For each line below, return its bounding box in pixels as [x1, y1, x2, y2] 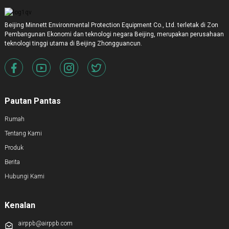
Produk [4, 144, 24, 151]
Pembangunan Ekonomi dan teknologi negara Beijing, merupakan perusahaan [4, 30, 224, 38]
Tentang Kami [4, 129, 42, 137]
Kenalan [4, 200, 35, 210]
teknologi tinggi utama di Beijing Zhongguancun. [4, 39, 142, 47]
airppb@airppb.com [18, 219, 73, 227]
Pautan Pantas [4, 96, 61, 106]
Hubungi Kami [4, 172, 44, 180]
